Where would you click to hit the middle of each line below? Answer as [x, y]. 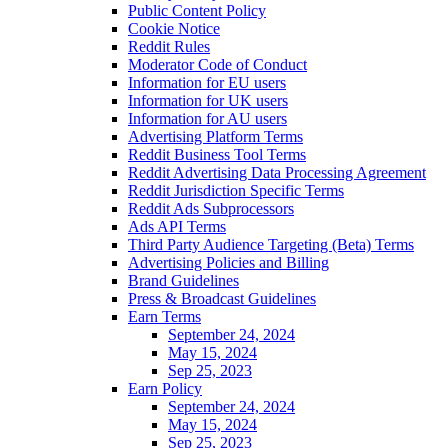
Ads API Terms [177, 226]
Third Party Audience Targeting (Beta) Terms [271, 244]
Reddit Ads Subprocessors [211, 208]
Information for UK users [208, 100]
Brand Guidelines [183, 280]
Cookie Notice [174, 28]
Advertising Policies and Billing [228, 262]
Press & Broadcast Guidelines [222, 298]
